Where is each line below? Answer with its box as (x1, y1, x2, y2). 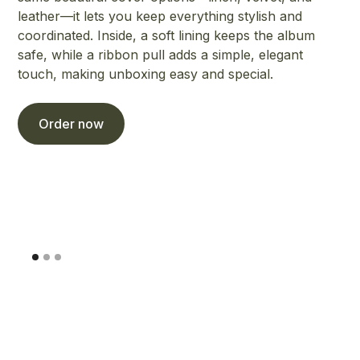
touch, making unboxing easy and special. (18, 66, 274, 83)
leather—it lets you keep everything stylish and (18, 8, 303, 25)
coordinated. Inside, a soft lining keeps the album (18, 27, 316, 44)
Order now (39, 116, 104, 133)
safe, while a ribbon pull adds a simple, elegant (18, 47, 304, 63)
